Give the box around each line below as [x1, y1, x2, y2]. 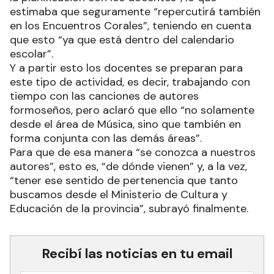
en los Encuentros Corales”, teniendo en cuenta [10, 18, 251, 34]
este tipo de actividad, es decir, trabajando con [10, 75, 250, 90]
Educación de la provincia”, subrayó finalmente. [10, 201, 248, 217]
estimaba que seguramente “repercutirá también [10, 4, 261, 20]
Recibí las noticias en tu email [42, 245, 232, 263]
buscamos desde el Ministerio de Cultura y [10, 187, 228, 202]
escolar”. [10, 46, 56, 62]
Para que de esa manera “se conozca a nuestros [10, 145, 256, 160]
